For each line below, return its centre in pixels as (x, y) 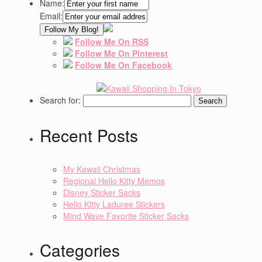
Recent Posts (89, 135)
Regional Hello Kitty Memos (114, 181)
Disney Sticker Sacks (102, 193)
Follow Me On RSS (112, 42)
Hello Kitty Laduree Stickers (114, 204)
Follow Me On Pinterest (121, 54)
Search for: (60, 100)
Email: (51, 16)
